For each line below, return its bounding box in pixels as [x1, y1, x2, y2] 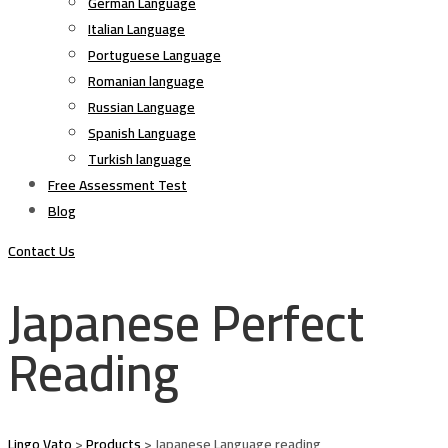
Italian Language [88, 16, 185, 42]
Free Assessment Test [48, 172, 187, 198]
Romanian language [88, 68, 204, 94]
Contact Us [8, 238, 75, 264]
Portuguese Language [88, 42, 221, 68]
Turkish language [88, 146, 191, 172]
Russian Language [88, 94, 195, 120]
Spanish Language [88, 120, 196, 146]
